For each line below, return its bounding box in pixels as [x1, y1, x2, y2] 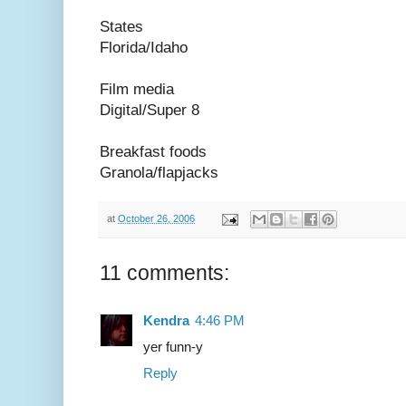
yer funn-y [143, 339, 203, 355]
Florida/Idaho [100, 39, 188, 57]
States [100, 18, 143, 36]
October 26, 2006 [118, 213, 195, 225]
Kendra [143, 313, 189, 329]
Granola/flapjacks [100, 164, 218, 182]
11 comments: [100, 261, 229, 285]
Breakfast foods [100, 143, 207, 161]
